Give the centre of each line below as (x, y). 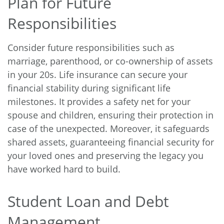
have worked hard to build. (64, 169)
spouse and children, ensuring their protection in (110, 115)
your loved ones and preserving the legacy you (105, 155)
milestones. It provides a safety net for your (99, 101)
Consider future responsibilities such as (91, 47)
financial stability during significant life (89, 88)
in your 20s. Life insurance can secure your (97, 74)
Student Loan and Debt (88, 201)
